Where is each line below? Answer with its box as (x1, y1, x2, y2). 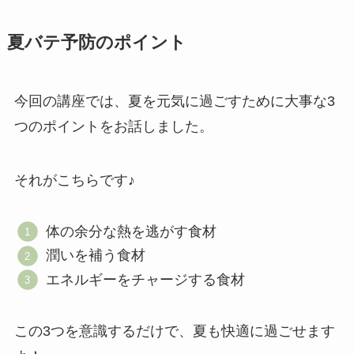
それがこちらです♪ (13, 171, 135, 188)
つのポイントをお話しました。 (13, 119, 213, 135)
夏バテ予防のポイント (6, 33, 186, 53)
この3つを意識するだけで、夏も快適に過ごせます (13, 322, 335, 339)
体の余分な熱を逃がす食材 (46, 223, 217, 239)
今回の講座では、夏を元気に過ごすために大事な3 (13, 93, 335, 110)
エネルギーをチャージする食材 (46, 271, 246, 288)
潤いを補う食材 (46, 247, 146, 264)
